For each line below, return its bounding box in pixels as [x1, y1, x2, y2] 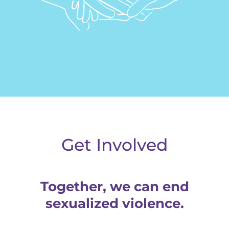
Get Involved [61, 134, 168, 155]
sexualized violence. [45, 195, 184, 212]
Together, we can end [40, 178, 189, 195]
